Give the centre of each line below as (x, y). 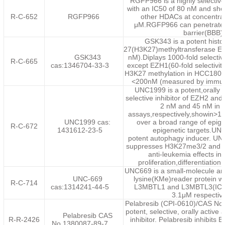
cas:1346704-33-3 (80, 65)
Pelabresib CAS (87, 215)
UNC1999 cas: (88, 122)
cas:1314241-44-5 (80, 187)
